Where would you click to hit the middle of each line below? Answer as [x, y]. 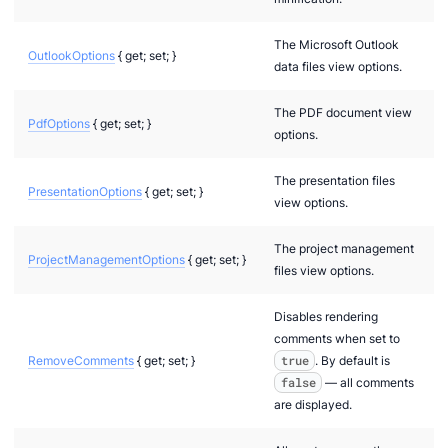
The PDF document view [343, 112]
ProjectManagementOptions [106, 259]
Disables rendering [326, 316]
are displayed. [313, 404]
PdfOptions [59, 123]
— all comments [368, 382]
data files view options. [338, 66]
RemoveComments [81, 360]
